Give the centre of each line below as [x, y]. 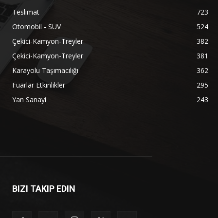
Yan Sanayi [29, 100]
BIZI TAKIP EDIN [44, 189]
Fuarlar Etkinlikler [39, 85]
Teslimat [26, 12]
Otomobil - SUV [37, 27]
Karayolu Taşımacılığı [45, 70]
